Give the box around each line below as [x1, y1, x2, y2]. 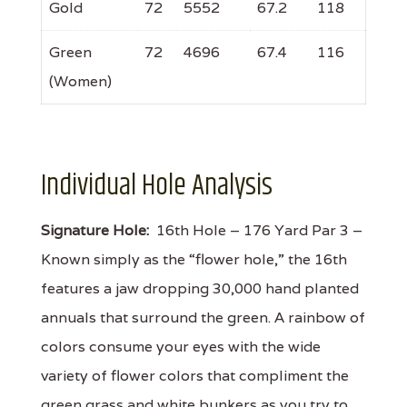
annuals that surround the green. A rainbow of [41, 307, 365, 327]
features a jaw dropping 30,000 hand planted [41, 278, 359, 298]
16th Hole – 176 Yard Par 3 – [149, 220, 362, 240]
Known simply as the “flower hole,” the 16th [41, 249, 347, 269]
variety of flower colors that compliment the [41, 365, 349, 385]
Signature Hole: [41, 220, 149, 240]
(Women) [49, 71, 112, 91]
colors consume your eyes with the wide [41, 336, 321, 356]
